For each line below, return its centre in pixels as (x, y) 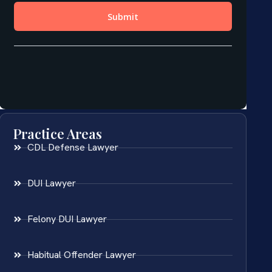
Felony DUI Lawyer (67, 219)
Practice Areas (58, 134)
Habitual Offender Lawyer (81, 255)
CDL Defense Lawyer (73, 148)
